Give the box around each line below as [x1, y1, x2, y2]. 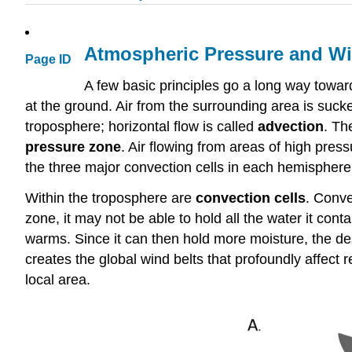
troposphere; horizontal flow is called [25, 119, 258, 134]
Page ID [25, 53, 71, 67]
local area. [25, 271, 90, 288]
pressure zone [25, 139, 121, 155]
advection [258, 119, 324, 134]
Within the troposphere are [25, 189, 196, 206]
